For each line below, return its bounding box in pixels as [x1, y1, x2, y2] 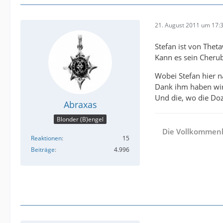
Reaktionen [31, 134, 62, 143]
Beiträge [31, 145, 55, 154]
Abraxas [63, 98, 97, 111]
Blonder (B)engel [57, 115, 104, 124]
